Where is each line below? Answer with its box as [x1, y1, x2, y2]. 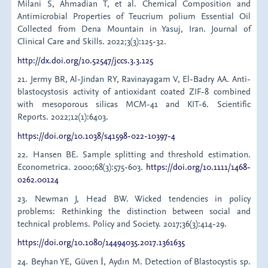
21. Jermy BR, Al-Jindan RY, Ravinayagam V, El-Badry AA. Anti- [17, 73, 251, 85]
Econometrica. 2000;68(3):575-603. [17, 161, 146, 173]
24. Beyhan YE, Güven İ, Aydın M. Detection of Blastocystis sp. [17, 255, 251, 267]
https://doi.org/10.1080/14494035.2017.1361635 [17, 236, 185, 248]
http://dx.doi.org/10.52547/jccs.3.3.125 [17, 54, 154, 66]
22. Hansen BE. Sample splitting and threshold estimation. [17, 148, 251, 160]
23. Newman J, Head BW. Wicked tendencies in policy [17, 192, 251, 204]
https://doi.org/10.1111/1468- [145, 161, 251, 173]
